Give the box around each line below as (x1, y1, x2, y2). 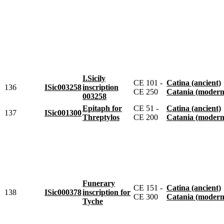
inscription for (82, 187, 130, 196)
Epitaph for (82, 103, 122, 112)
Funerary (82, 178, 115, 187)
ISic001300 (44, 108, 81, 117)
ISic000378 (44, 187, 81, 196)
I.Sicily (82, 73, 105, 82)
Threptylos (82, 112, 119, 121)
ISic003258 (44, 82, 81, 91)
